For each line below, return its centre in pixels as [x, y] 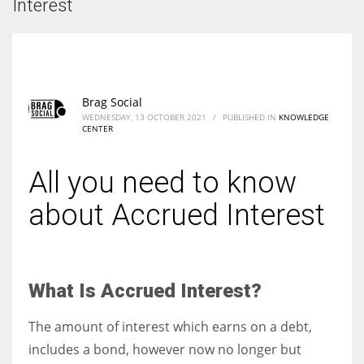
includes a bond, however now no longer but [165, 349]
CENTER [97, 128]
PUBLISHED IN [251, 117]
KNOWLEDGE [304, 117]
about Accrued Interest [177, 215]
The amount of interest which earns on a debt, [170, 326]
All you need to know [162, 182]
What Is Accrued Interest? [145, 290]
